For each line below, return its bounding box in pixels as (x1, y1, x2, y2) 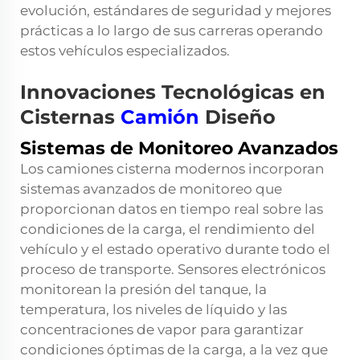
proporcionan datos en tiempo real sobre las (20, 201, 323, 218)
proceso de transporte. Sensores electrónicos (20, 261, 325, 278)
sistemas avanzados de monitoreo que (20, 181, 282, 198)
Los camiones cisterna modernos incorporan (20, 161, 324, 178)
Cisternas (20, 105, 121, 129)
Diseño (205, 105, 276, 129)
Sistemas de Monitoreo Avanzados (20, 137, 338, 160)
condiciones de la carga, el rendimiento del (20, 221, 315, 238)
